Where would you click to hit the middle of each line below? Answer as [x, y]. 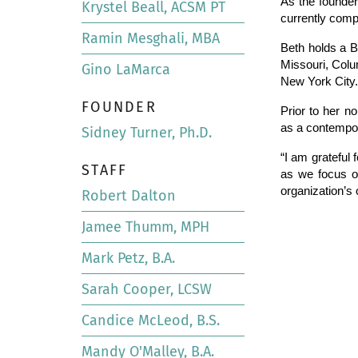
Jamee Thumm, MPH [145, 227]
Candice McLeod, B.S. [151, 320]
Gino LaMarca [126, 70]
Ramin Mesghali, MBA [151, 38]
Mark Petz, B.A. [128, 258]
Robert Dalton [129, 196]
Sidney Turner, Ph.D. [147, 133]
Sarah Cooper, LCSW [147, 289]
